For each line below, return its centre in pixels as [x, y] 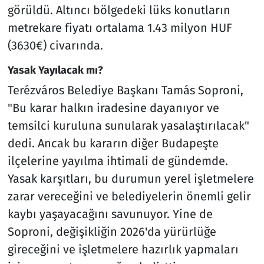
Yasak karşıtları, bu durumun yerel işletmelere [131, 179]
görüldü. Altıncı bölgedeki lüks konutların [119, 10]
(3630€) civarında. [55, 45]
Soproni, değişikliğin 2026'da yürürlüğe [112, 232]
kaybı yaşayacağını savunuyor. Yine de [110, 214]
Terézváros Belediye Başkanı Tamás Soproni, [125, 90]
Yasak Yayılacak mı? [55, 70]
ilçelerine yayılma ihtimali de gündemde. [118, 161]
